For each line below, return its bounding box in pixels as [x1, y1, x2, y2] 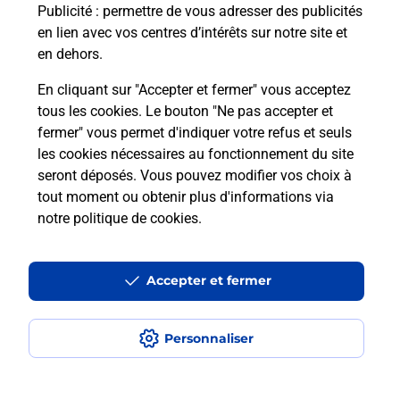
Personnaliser [164, 330, 254, 347]
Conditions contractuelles [14, 312, 161, 326]
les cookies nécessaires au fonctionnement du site [37, 146, 354, 162]
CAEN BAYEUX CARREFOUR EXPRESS [14, 137, 229, 151]
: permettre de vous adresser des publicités [92, 3, 362, 20]
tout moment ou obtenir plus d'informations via [37, 188, 334, 205]
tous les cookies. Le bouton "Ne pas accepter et [37, 103, 333, 120]
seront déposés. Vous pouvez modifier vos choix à [37, 167, 352, 184]
